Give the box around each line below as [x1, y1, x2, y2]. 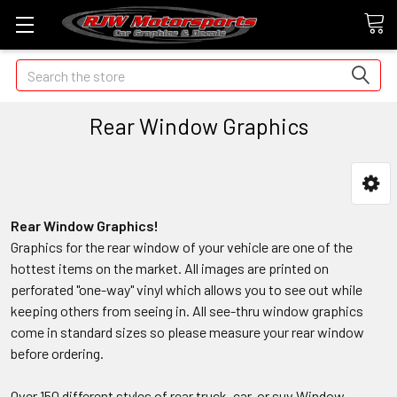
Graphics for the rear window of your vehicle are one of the [11, 238, 353, 255]
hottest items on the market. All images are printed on [11, 260, 329, 276]
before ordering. [11, 345, 104, 362]
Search [16, 61, 57, 78]
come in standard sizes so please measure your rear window [11, 323, 364, 340]
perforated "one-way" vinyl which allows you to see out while [11, 281, 362, 298]
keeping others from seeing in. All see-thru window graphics [11, 302, 363, 319]
